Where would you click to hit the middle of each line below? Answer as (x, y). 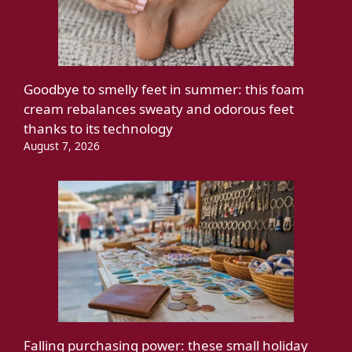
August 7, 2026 (62, 145)
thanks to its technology (98, 128)
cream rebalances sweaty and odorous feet (159, 108)
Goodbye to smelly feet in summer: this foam (164, 89)
